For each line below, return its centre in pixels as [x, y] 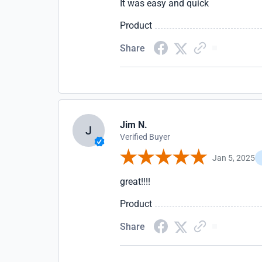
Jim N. [134, 125]
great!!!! [135, 182]
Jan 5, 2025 [234, 158]
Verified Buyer [145, 137]
